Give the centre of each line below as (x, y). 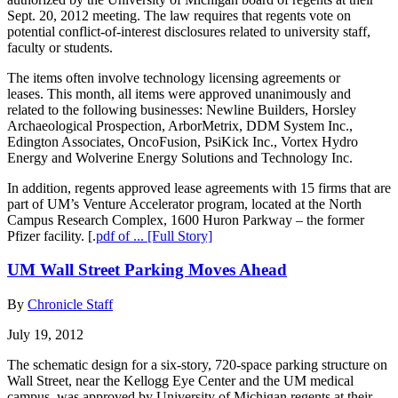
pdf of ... (122, 235)
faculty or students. (60, 47)
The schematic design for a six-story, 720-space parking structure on (197, 365)
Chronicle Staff (70, 305)
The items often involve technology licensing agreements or (174, 77)
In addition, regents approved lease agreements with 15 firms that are (199, 187)
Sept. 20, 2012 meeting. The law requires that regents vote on (179, 15)
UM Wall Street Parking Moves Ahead (147, 270)
